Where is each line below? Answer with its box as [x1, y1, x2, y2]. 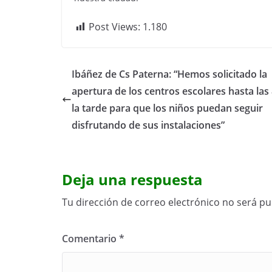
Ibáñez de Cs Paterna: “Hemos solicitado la [72, 67, 267, 81]
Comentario [62, 232, 119, 246]
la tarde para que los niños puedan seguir [72, 101, 263, 115]
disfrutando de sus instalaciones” [72, 118, 225, 132]
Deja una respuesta [62, 169, 203, 190]
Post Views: [89, 20, 140, 34]
